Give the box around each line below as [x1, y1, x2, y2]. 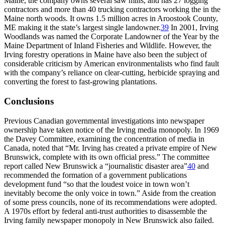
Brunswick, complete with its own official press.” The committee [4, 152, 209, 161]
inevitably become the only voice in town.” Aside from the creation [4, 188, 216, 197]
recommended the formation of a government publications [4, 170, 187, 179]
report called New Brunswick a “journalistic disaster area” [4, 161, 187, 170]
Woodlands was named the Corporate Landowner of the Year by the [4, 32, 219, 41]
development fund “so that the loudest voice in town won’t [4, 179, 189, 188]
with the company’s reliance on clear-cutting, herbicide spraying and [4, 68, 219, 77]
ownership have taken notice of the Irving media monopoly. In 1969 [4, 125, 219, 134]
